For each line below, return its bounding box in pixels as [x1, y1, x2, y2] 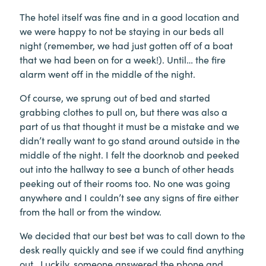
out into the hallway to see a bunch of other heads [20, 161, 234, 175]
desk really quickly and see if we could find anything [20, 242, 244, 256]
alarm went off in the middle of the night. [20, 66, 195, 80]
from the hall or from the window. [20, 204, 161, 218]
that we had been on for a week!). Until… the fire [20, 52, 226, 66]
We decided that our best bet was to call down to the [20, 228, 245, 242]
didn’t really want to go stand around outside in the [20, 133, 240, 147]
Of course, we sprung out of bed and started [20, 90, 210, 104]
